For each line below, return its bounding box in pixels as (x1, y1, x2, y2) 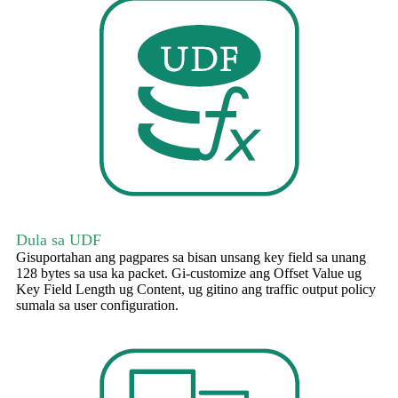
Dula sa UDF (16, 231, 101, 250)
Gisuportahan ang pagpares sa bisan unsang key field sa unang (16, 250, 366, 266)
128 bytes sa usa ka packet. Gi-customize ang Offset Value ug (16, 266, 362, 282)
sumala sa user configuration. (16, 298, 179, 314)
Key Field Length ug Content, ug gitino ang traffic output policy (16, 282, 376, 298)
